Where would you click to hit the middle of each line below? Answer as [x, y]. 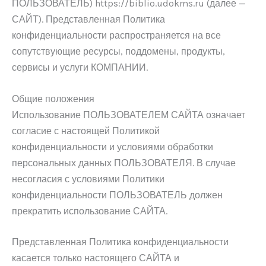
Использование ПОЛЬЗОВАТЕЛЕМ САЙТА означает [129, 115]
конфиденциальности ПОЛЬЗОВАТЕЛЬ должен [117, 195]
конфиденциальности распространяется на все [116, 35]
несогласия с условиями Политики [88, 179]
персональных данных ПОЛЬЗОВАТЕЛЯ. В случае [124, 163]
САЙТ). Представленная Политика [88, 19]
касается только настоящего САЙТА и [96, 258]
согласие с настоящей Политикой [86, 131]
